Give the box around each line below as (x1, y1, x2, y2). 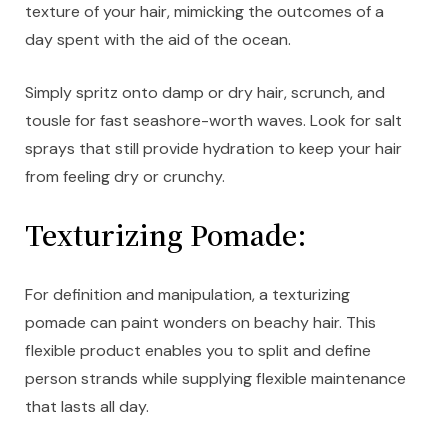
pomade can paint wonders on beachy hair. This (25, 312, 376, 334)
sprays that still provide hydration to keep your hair (25, 138, 402, 160)
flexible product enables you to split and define (25, 340, 371, 362)
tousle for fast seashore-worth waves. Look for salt (25, 110, 402, 132)
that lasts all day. (25, 396, 149, 418)
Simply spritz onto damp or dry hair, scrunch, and (25, 82, 385, 104)
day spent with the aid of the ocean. (25, 29, 295, 51)
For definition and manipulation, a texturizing (25, 284, 350, 306)
